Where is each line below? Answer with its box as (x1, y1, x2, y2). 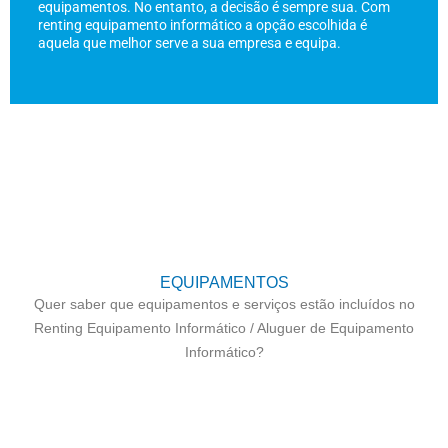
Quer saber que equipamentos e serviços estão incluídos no (33, 295, 415, 312)
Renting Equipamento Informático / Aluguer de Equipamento (34, 319, 414, 336)
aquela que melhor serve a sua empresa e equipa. (38, 34, 341, 51)
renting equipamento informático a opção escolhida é (38, 16, 367, 33)
